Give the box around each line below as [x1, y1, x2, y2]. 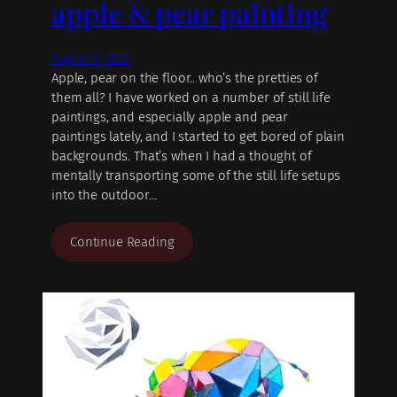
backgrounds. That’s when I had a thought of [51, 148, 312, 165]
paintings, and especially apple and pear [51, 109, 288, 126]
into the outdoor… [51, 187, 157, 204]
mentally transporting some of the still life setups [51, 167, 341, 184]
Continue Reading [70, 233, 175, 250]
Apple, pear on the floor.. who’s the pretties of [51, 70, 318, 87]
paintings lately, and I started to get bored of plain [51, 128, 346, 145]
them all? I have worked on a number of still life [51, 90, 331, 106]
